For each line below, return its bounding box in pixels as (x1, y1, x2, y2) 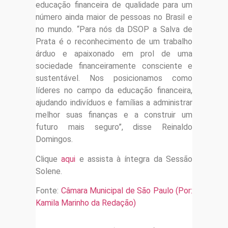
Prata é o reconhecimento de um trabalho (36, 37, 192, 47)
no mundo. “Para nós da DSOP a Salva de (36, 24, 192, 35)
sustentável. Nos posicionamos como (36, 73, 192, 83)
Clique (36, 154, 62, 164)
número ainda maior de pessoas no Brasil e (36, 12, 192, 22)
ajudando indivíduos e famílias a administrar (36, 98, 192, 108)
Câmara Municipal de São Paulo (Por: (61, 186, 192, 196)
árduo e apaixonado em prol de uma (36, 49, 192, 59)
